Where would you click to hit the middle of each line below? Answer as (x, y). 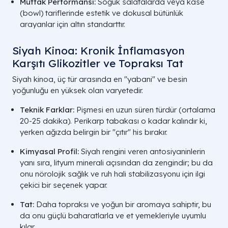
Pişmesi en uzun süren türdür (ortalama (145, 109)
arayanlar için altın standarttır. (73, 24)
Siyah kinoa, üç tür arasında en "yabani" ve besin (100, 79)
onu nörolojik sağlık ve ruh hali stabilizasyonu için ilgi (112, 174)
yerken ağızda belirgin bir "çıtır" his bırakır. (94, 132)
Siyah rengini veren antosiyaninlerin (142, 151)
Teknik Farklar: (47, 109)
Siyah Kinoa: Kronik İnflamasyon (98, 50)
